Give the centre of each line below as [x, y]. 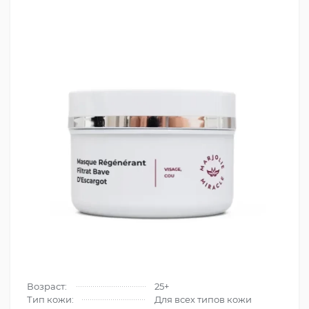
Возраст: [47, 286]
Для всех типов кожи [203, 299]
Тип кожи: [50, 299]
